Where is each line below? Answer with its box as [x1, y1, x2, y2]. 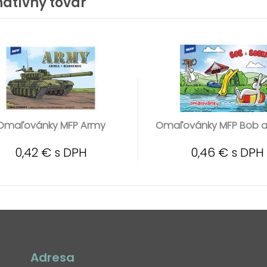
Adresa [30, 249, 74, 266]
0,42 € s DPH [14, 144, 87, 161]
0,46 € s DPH [191, 144, 265, 161]
